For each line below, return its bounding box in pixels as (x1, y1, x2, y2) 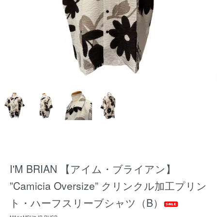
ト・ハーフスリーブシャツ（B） (10, 195, 163, 210)
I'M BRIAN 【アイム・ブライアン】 (10, 161, 176, 176)
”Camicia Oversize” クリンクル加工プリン (10, 178, 207, 193)
